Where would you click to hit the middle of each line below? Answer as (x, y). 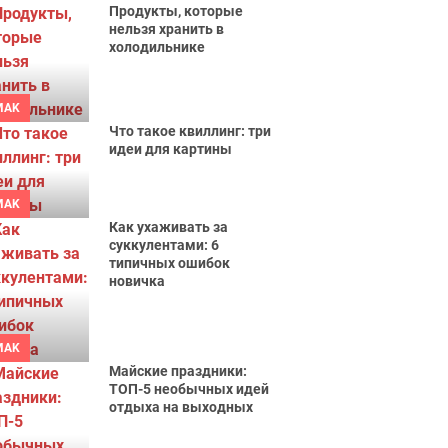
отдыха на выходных (181, 407)
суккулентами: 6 (164, 245)
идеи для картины (171, 149)
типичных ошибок (170, 263)
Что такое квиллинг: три (190, 131)
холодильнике (157, 47)
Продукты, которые (176, 11)
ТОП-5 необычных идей (189, 389)
